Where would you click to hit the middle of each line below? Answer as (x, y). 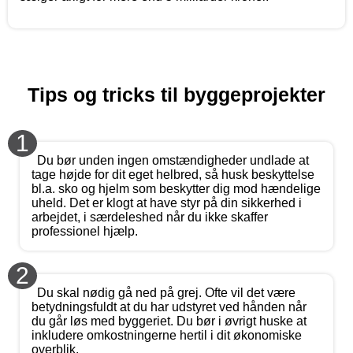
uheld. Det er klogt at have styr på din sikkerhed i (167, 203)
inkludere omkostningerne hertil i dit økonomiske (167, 335)
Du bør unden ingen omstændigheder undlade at (173, 160)
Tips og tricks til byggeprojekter (176, 94)
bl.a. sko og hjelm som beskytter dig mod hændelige (176, 188)
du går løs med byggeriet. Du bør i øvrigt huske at (169, 321)
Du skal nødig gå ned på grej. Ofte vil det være (166, 292)
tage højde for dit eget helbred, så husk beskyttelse (173, 174)
